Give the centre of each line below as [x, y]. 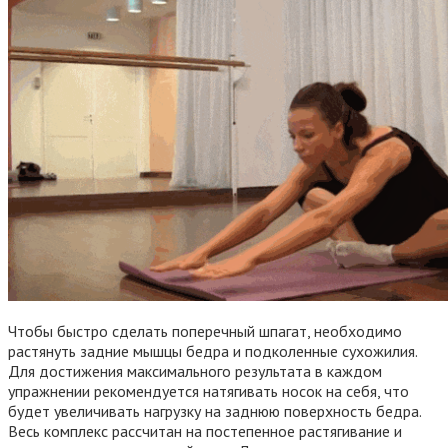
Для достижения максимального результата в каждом [195, 370]
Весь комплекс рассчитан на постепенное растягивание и [205, 430]
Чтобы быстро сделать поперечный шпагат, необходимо [205, 330]
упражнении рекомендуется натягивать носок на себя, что [208, 390]
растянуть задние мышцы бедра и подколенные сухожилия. [212, 350]
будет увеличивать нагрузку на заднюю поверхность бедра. [214, 410]
